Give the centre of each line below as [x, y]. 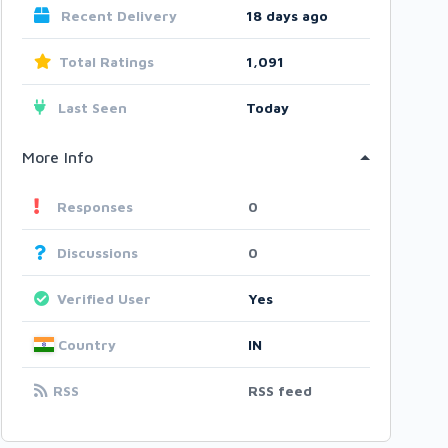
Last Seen [90, 107]
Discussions [97, 252]
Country [87, 344]
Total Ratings [106, 61]
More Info [57, 157]
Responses [95, 206]
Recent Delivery [117, 15]
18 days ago [287, 15]
